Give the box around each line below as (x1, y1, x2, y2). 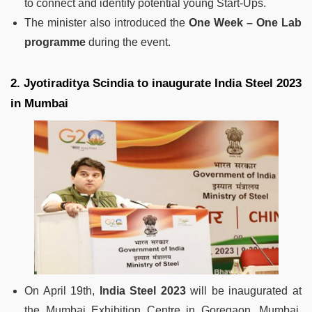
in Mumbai (10, 97, 68, 111)
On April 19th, (24, 285, 100, 297)
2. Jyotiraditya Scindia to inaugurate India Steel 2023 (10, 77, 302, 91)
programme (24, 36, 86, 49)
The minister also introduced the (24, 17, 189, 29)
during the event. (86, 36, 171, 49)
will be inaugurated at (185, 285, 302, 297)
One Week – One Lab (189, 17, 302, 29)
